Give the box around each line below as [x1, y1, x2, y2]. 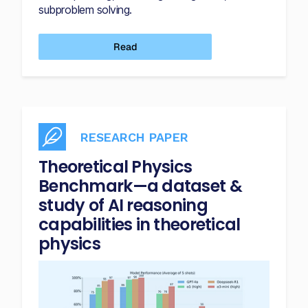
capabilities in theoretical [38, 213, 241, 236]
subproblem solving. [38, 3, 132, 16]
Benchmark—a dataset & [38, 175, 242, 197]
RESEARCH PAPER [80, 129, 188, 144]
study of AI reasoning [38, 194, 208, 217]
